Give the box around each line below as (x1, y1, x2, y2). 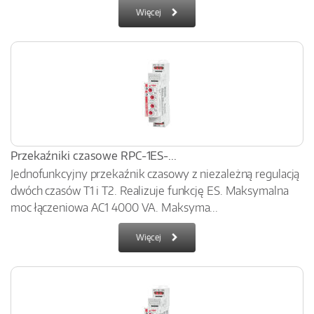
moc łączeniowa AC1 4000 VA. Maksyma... (11, 200, 219, 214)
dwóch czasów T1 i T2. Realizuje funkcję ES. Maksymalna (11, 184, 289, 198)
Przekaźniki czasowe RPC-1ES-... (11, 149, 177, 163)
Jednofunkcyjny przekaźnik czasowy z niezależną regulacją (11, 167, 300, 181)
